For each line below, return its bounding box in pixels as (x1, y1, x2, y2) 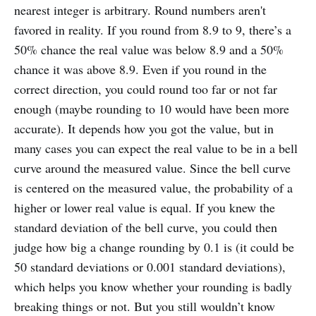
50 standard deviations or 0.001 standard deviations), (14, 257, 286, 275)
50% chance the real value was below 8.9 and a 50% (14, 40, 284, 58)
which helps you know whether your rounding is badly (14, 277, 292, 295)
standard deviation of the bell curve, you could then (14, 218, 277, 236)
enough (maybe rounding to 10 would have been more (14, 99, 289, 117)
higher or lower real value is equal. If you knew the (14, 198, 275, 216)
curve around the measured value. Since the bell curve (14, 159, 291, 176)
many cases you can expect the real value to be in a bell (14, 139, 298, 157)
